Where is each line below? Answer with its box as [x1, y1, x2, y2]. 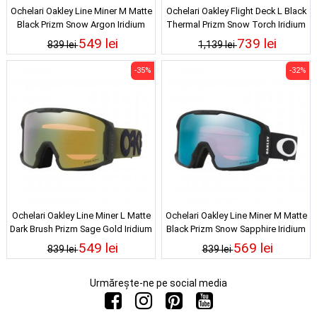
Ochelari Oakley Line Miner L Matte [11, 210, 151, 221]
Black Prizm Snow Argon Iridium [17, 19, 145, 30]
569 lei [233, 240, 273, 256]
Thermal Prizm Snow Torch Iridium [166, 19, 306, 30]
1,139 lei [198, 39, 237, 50]
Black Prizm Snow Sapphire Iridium [166, 224, 306, 234]
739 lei [237, 35, 277, 52]
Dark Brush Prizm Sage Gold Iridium [10, 224, 152, 234]
